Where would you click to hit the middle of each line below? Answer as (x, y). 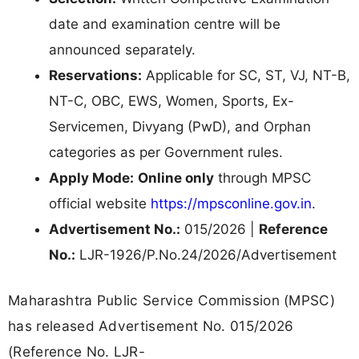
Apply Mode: (91, 177)
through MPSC (262, 177)
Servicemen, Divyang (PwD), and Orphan (180, 126)
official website (100, 203)
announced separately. (122, 49)
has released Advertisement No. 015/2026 (151, 326)
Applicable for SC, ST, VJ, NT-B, (246, 75)
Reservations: (95, 75)
